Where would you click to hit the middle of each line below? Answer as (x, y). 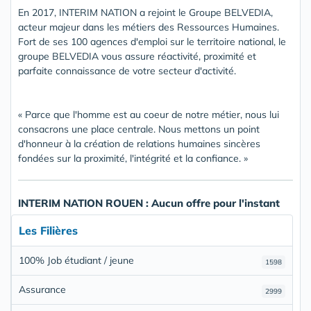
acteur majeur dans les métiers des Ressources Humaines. (149, 27)
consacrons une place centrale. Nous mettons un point (139, 129)
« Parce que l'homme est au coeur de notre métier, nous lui (149, 114)
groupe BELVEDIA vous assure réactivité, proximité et (137, 56)
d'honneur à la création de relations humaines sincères (139, 143)
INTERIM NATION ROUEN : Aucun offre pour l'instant (149, 203)
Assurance (42, 289)
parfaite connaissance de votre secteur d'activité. (127, 70)
